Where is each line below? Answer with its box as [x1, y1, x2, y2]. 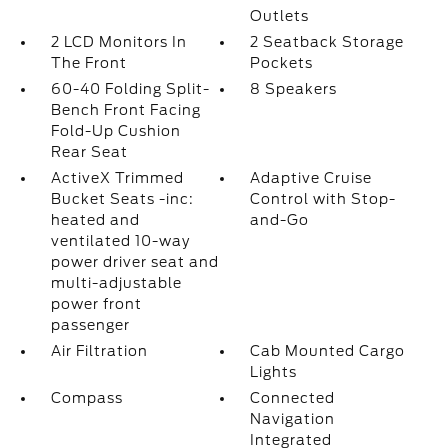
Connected [250, 390, 336, 407]
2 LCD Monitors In [50, 34, 187, 51]
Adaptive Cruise [250, 170, 373, 187]
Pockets [250, 55, 314, 72]
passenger [50, 317, 130, 334]
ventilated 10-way [50, 233, 190, 250]
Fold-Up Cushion [50, 123, 181, 140]
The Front [50, 55, 127, 72]
